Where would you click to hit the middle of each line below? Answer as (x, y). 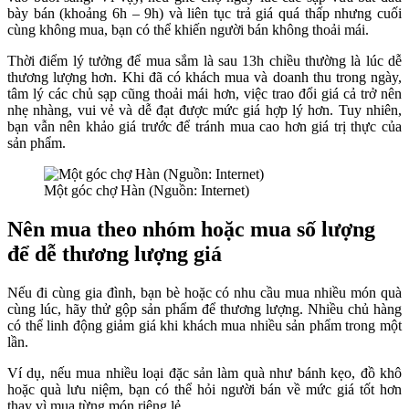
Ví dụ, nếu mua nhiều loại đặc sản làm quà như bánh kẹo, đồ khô (204, 373)
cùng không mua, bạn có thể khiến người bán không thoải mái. (188, 30)
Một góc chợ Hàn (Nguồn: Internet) (147, 191)
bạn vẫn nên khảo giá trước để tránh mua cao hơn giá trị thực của (204, 127)
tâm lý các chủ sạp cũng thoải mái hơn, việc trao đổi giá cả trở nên (204, 94)
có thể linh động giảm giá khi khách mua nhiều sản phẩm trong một (204, 326)
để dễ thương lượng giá (115, 254)
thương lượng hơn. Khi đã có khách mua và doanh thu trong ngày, (204, 78)
